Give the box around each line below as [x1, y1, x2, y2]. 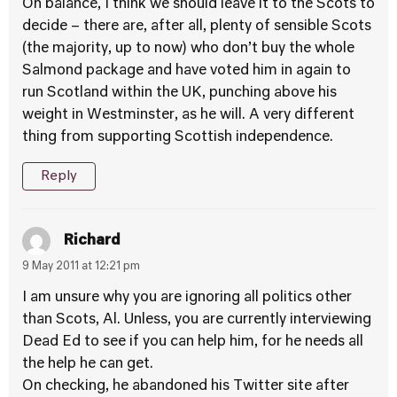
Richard [64, 233, 121, 248]
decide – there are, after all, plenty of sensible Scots [22, 19, 371, 34]
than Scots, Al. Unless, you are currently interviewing [22, 313, 371, 327]
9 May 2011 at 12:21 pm [22, 261, 140, 272]
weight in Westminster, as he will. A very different [22, 108, 354, 122]
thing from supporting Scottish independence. [22, 130, 333, 144]
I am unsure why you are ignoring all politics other [22, 291, 352, 305]
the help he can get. [22, 357, 153, 371]
